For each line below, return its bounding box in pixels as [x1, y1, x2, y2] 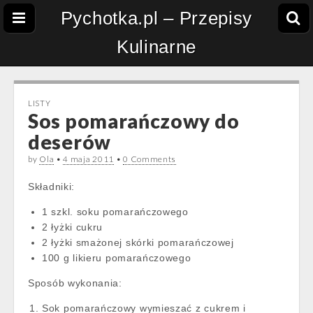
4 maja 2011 [63, 154, 115, 164]
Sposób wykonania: [28, 277, 122, 289]
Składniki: [28, 181, 75, 192]
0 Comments [123, 154, 177, 164]
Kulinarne [116, 36, 197, 57]
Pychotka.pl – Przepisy [60, 8, 253, 29]
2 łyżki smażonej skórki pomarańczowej [42, 237, 234, 248]
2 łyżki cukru [42, 221, 103, 233]
